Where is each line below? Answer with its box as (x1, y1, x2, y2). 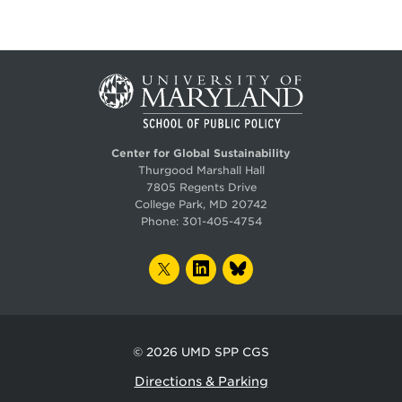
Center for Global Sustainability (111, 147, 291, 160)
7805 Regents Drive (145, 181, 257, 194)
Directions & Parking (134, 374, 268, 389)
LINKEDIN (216, 258, 273, 272)
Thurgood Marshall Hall (137, 164, 265, 177)
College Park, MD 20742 (135, 198, 267, 211)
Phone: (140, 215, 182, 228)
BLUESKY (253, 258, 307, 272)
